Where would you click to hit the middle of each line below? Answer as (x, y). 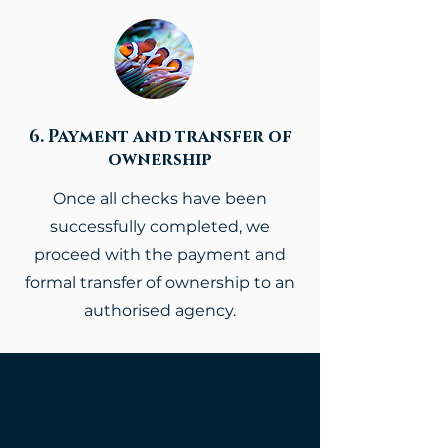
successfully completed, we (160, 226)
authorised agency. (160, 310)
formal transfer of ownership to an (160, 282)
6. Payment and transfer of (160, 136)
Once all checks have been (160, 198)
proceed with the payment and (160, 254)
